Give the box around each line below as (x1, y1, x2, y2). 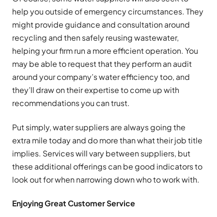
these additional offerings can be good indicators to (12, 161, 202, 171)
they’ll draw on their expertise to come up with (12, 85, 179, 95)
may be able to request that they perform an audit (12, 59, 192, 69)
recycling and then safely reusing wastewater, (12, 32, 179, 43)
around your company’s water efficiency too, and (12, 72, 190, 82)
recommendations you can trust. (12, 98, 130, 108)
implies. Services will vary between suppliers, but (12, 148, 190, 158)
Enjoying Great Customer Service (12, 198, 135, 208)
